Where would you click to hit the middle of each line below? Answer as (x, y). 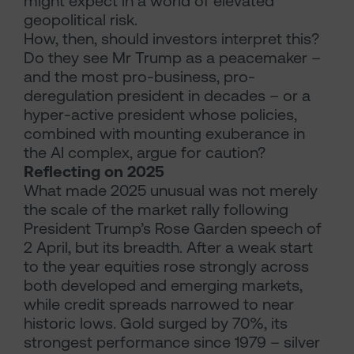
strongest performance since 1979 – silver (172, 342)
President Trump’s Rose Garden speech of (173, 228)
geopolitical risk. (81, 20)
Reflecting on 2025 (94, 171)
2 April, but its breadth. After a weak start (168, 247)
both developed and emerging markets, (163, 285)
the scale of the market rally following (156, 209)
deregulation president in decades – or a (167, 96)
